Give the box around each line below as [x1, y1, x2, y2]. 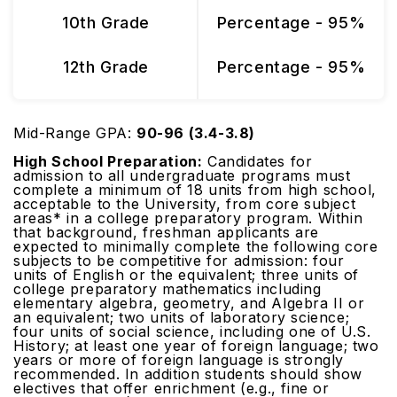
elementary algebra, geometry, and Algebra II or [13, 294, 365, 312]
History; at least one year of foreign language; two [13, 337, 379, 354]
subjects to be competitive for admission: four [13, 252, 345, 269]
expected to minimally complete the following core [13, 237, 378, 255]
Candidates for [202, 152, 313, 170]
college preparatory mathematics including [13, 280, 322, 298]
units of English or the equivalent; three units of [13, 266, 360, 284]
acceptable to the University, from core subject [13, 195, 356, 213]
